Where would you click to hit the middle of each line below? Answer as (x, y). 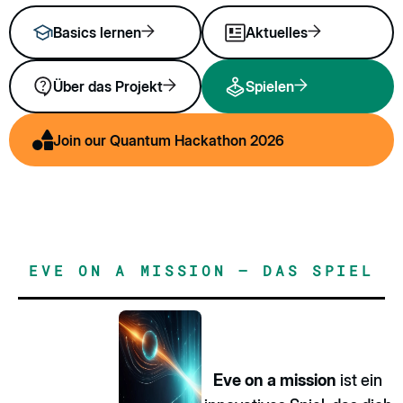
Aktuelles (277, 33)
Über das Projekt (108, 87)
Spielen (270, 87)
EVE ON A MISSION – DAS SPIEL (201, 271)
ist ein (359, 380)
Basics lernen (97, 33)
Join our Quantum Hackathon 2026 (169, 140)
